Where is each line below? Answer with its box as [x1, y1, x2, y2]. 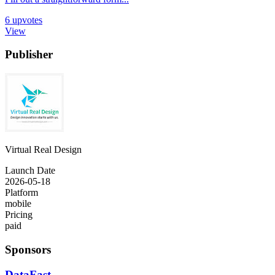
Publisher [5, 48, 53, 61]
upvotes [12, 14, 42, 25]
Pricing [5, 209, 33, 220]
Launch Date [5, 165, 55, 176]
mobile [5, 198, 31, 209]
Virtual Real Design [5, 144, 82, 155]
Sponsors [5, 242, 51, 256]
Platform [5, 187, 38, 198]
